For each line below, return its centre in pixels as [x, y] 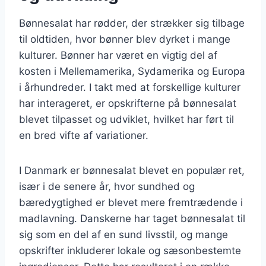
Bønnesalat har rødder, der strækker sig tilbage [132, 23]
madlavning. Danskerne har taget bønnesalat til [132, 218]
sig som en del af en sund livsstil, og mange [123, 234]
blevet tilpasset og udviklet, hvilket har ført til [126, 119]
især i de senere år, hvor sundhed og [107, 186]
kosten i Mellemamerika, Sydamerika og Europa [132, 71]
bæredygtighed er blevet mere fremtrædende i [131, 202]
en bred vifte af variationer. [84, 135]
